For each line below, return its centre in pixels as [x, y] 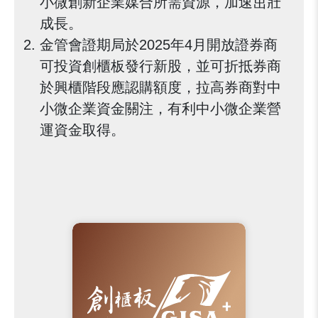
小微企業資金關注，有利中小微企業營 [160, 109]
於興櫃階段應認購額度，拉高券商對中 [160, 87]
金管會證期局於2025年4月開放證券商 [159, 45]
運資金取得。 [82, 130]
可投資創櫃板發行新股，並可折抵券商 [160, 66]
